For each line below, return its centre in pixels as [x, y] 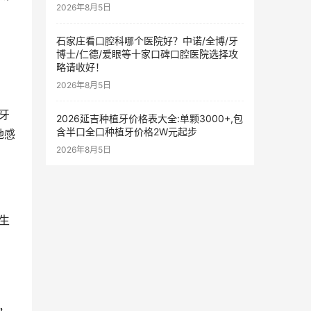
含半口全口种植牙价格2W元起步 [127, 132]
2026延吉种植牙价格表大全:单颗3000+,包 [150, 119]
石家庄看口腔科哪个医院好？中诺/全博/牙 [147, 41]
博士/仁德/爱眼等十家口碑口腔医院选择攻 [147, 54]
